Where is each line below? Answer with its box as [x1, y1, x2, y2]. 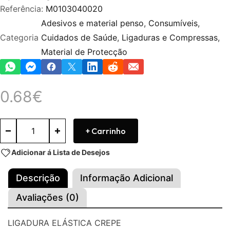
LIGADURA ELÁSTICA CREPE [8, 217, 121, 228]
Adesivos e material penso [41, 17, 144, 28]
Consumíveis [148, 17, 198, 28]
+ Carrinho [86, 125, 126, 136]
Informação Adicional [80, 172, 173, 183]
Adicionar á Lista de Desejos [11, 147, 110, 157]
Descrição [16, 172, 60, 183]
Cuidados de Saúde [41, 32, 117, 43]
